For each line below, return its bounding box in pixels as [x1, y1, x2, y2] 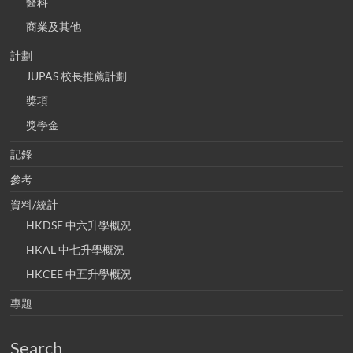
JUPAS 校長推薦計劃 [26, 69, 128, 84]
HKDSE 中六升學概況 [26, 218, 132, 232]
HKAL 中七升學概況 [26, 243, 125, 257]
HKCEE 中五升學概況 [26, 267, 132, 281]
